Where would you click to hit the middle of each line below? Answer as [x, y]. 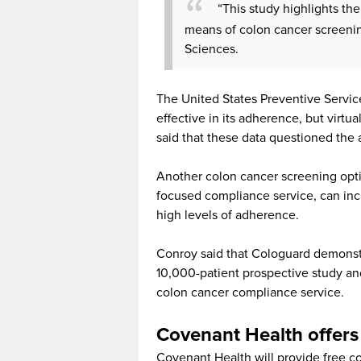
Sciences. [212, 49]
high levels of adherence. [228, 215]
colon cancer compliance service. [250, 292]
